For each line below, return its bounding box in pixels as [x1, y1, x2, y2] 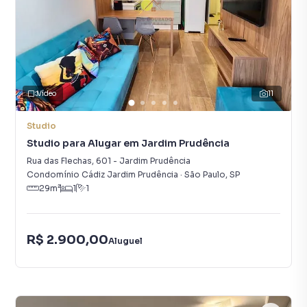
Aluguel [108, 235, 143, 246]
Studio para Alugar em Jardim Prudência [27, 137, 230, 149]
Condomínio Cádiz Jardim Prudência [27, 169, 178, 180]
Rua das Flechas [27, 156, 92, 166]
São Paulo [184, 169, 225, 180]
